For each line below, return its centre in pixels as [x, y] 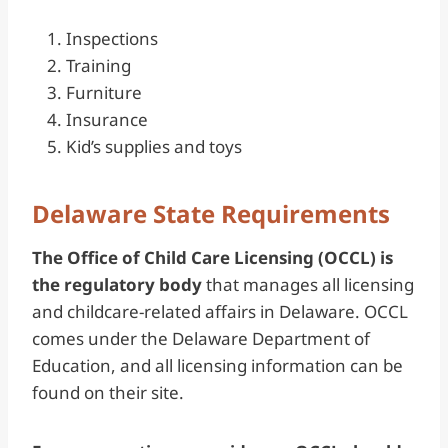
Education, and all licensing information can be [217, 365]
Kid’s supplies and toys [156, 146]
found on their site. [110, 392]
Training [100, 65]
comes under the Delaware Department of [201, 338]
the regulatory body [117, 284]
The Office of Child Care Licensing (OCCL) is [212, 257]
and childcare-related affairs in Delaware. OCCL [220, 311]
